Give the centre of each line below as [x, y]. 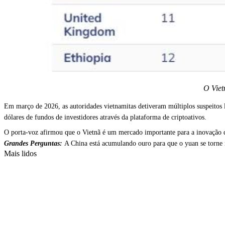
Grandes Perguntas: [34, 143]
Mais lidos [20, 153]
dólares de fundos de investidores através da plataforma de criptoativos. [105, 117]
